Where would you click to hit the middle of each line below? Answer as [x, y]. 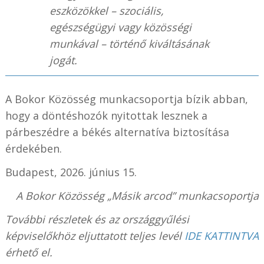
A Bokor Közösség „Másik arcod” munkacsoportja [138, 196]
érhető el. [29, 253]
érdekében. [33, 149]
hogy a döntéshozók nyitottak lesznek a [106, 116]
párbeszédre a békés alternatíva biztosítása [117, 132]
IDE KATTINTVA [221, 236]
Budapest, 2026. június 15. [71, 172]
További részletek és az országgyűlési [97, 220]
